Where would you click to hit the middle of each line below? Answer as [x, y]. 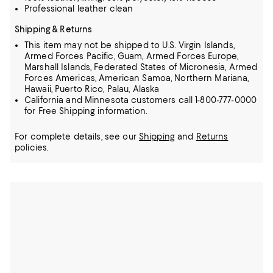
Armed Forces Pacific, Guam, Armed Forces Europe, [132, 56]
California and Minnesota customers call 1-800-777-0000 [141, 100]
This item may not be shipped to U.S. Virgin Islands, [129, 45]
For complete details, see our [77, 136]
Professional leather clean [79, 9]
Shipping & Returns [54, 29]
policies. [32, 147]
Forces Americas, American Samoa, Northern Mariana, [137, 78]
